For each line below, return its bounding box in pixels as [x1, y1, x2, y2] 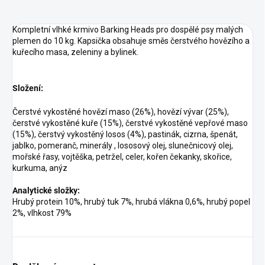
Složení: [12, 83, 43, 93]
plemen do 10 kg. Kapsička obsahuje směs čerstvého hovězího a [12, 36, 250, 46]
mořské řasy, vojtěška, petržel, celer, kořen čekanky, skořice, [12, 152, 232, 162]
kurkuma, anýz [12, 163, 67, 173]
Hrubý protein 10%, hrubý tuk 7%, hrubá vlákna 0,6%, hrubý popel [12, 197, 250, 207]
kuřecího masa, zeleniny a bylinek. [12, 47, 140, 57]
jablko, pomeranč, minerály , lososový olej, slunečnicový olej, [12, 141, 233, 151]
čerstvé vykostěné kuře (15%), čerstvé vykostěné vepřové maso [12, 118, 248, 128]
